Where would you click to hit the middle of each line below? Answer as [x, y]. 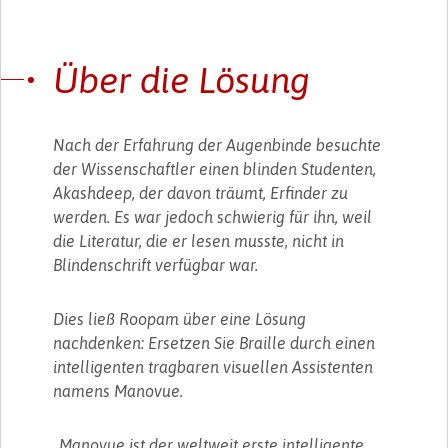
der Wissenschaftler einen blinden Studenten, [215, 168]
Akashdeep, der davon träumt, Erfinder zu [201, 192]
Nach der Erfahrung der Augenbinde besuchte [217, 144]
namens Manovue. [118, 390]
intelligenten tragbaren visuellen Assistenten [213, 366]
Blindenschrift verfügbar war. [156, 264]
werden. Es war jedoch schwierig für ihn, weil [213, 216]
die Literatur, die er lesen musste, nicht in [199, 240]
